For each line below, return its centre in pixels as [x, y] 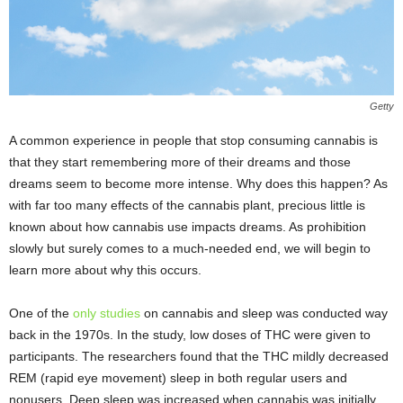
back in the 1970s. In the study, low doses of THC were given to [190, 335]
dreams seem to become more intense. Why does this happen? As [198, 184]
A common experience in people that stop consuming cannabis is [193, 141]
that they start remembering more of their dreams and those [180, 162]
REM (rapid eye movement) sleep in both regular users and [178, 378]
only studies [107, 313]
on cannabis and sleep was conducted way [264, 313]
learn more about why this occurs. [105, 270]
